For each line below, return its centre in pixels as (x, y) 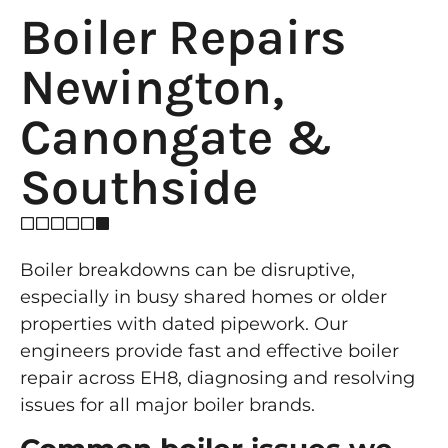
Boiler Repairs (183, 37)
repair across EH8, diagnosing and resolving (217, 377)
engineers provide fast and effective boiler (209, 350)
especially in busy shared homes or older (203, 296)
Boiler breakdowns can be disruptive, (187, 269)
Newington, (152, 87)
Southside (139, 187)
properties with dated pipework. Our (184, 323)
